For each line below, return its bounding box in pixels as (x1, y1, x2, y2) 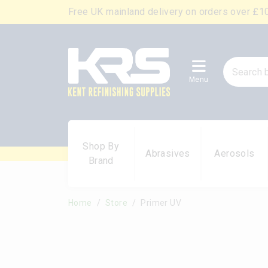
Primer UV (141, 197, 182, 208)
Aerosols (214, 147, 255, 159)
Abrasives (145, 147, 190, 159)
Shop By (83, 140, 120, 152)
